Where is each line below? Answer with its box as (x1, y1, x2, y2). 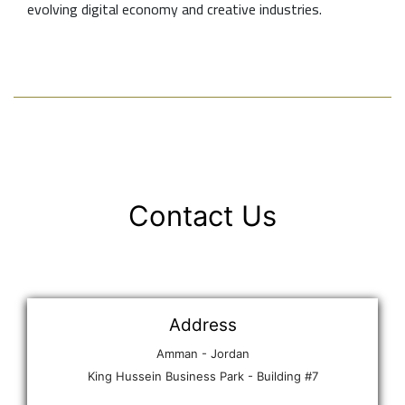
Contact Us (128, 198, 277, 232)
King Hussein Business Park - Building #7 (87, 369, 318, 384)
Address (168, 315, 237, 336)
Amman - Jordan (155, 346, 250, 362)
